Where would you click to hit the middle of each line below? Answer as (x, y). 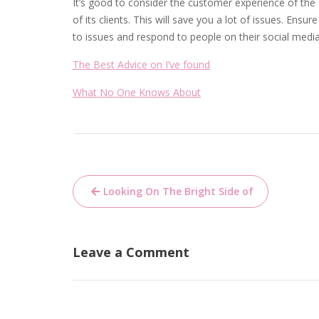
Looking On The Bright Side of (178, 191)
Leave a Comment (131, 252)
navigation (125, 210)
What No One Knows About (137, 92)
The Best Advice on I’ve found (141, 64)
